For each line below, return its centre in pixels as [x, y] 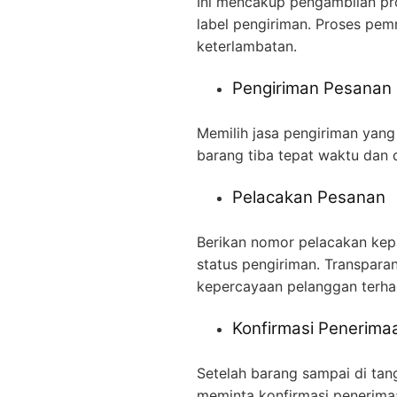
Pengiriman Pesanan [312, 88]
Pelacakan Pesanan [309, 197]
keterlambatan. [247, 46]
